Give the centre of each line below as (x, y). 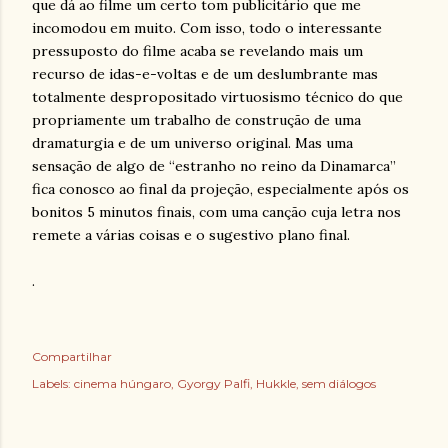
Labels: (51, 383)
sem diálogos (339, 383)
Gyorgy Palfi (213, 383)
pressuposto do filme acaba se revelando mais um (197, 51)
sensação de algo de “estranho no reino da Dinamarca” (214, 166)
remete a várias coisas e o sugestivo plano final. (191, 235)
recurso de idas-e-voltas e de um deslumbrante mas (205, 74)
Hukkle (276, 383)
